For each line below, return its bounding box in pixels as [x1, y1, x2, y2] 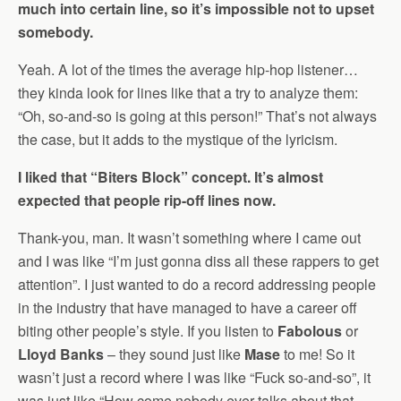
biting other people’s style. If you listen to [18, 320, 277, 342]
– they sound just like [104, 344, 244, 365]
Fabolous [277, 320, 342, 342]
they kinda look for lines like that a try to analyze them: [18, 82, 358, 104]
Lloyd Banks [18, 344, 104, 365]
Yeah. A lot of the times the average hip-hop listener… [18, 59, 358, 81]
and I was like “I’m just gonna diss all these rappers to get [18, 251, 379, 272]
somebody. [18, 21, 93, 43]
